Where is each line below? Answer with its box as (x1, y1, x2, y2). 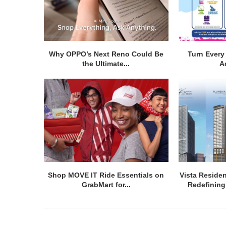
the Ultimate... (82, 60, 130, 68)
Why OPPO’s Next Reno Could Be (48, 50, 163, 59)
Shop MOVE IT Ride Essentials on (48, 171, 164, 179)
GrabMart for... (81, 180, 131, 189)
